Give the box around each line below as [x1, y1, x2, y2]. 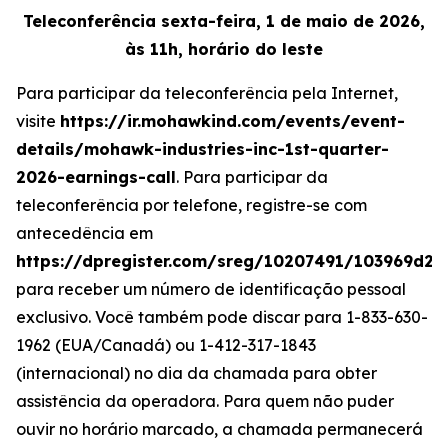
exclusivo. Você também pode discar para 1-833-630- [16, 307, 428, 327]
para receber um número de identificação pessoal [16, 279, 406, 299]
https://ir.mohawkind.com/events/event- [60, 111, 405, 131]
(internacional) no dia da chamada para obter [16, 363, 377, 383]
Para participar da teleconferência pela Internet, [16, 83, 398, 103]
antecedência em [16, 223, 153, 243]
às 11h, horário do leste [125, 39, 323, 59]
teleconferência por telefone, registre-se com [16, 195, 367, 215]
